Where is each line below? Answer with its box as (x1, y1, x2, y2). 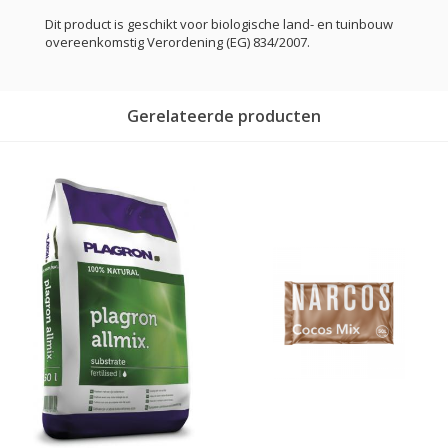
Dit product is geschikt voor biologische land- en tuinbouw (45, 15, 393, 34)
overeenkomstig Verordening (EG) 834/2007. (45, 33, 310, 52)
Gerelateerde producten (127, 105, 321, 128)
